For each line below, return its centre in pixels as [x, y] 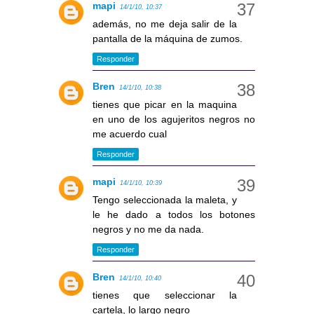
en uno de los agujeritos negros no [174, 120]
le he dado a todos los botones [174, 215]
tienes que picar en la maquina [165, 105]
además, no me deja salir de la [165, 24]
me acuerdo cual [130, 134]
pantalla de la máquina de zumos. [168, 39]
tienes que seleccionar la [165, 295]
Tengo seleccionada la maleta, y [165, 200]
